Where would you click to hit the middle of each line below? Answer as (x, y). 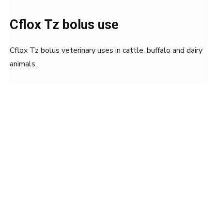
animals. (23, 64)
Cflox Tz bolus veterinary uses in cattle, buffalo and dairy (106, 50)
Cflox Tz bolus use (64, 25)
